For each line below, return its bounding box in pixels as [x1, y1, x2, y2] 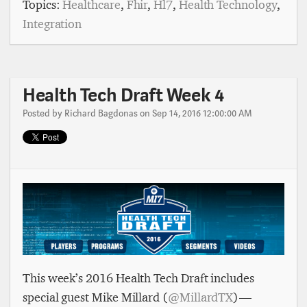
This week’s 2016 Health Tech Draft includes [23, 270, 254, 286]
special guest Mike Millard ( [23, 289, 168, 305]
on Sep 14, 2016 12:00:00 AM [138, 107, 252, 121]
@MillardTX [167, 289, 234, 305]
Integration [23, 16, 82, 32]
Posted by [23, 107, 64, 121]
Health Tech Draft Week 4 [23, 83, 224, 108]
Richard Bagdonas [64, 107, 138, 121]
